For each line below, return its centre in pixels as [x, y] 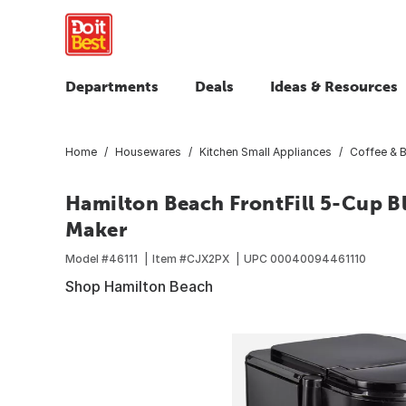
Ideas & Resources [334, 86]
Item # [169, 258]
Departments [112, 86]
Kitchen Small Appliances [266, 151]
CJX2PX [208, 258]
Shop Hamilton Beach [139, 286]
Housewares [148, 151]
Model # [87, 258]
